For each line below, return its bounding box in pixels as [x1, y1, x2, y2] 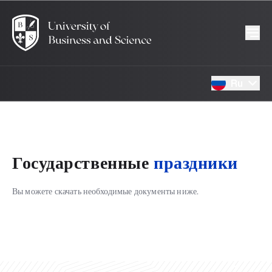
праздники [153, 154, 239, 171]
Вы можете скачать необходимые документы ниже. [12, 187, 199, 195]
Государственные [12, 154, 149, 171]
